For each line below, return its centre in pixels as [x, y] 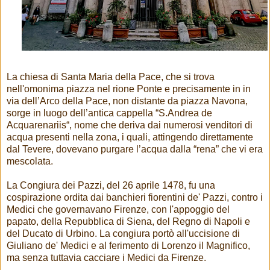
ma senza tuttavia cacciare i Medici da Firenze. [106, 257]
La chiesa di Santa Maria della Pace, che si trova [111, 77]
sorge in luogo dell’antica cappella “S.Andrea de [109, 113]
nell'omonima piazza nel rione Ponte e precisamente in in [129, 89]
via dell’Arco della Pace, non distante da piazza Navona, [127, 101]
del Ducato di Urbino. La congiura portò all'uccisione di [123, 233]
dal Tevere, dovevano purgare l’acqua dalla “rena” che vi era [135, 149]
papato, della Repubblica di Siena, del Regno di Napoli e [128, 221]
